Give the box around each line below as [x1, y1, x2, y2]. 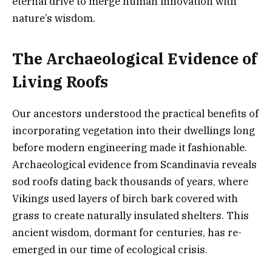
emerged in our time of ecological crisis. [12, 243, 208, 257]
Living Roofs [12, 72, 108, 92]
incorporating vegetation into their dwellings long [12, 124, 255, 138]
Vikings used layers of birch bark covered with [12, 192, 238, 206]
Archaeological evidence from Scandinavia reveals [12, 158, 257, 172]
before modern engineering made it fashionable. [12, 141, 247, 155]
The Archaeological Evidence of [12, 49, 257, 69]
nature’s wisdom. [12, 11, 95, 25]
